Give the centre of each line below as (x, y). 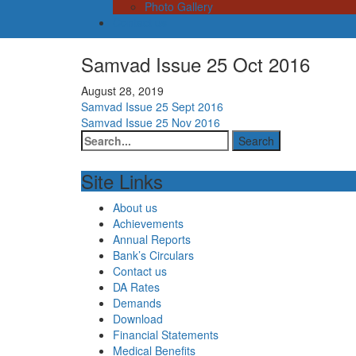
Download (138, 319)
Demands (137, 303)
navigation (135, 137)
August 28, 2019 (122, 91)
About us (135, 208)
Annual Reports (152, 240)
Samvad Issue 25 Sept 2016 (152, 107)
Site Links (122, 181)
